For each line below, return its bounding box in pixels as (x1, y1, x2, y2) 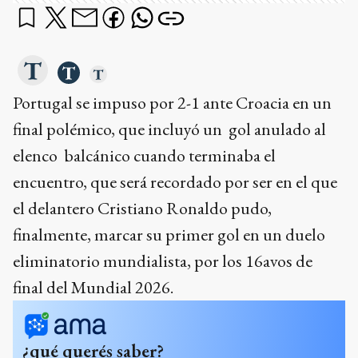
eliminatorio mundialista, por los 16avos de (13, 249, 312, 272)
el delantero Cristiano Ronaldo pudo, (13, 197, 272, 220)
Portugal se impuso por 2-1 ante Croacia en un (13, 91, 332, 114)
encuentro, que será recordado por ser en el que (13, 170, 337, 193)
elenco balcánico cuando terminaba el (13, 144, 276, 167)
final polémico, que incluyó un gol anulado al (13, 117, 326, 141)
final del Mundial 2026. (13, 276, 173, 299)
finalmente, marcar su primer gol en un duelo (13, 223, 325, 246)
